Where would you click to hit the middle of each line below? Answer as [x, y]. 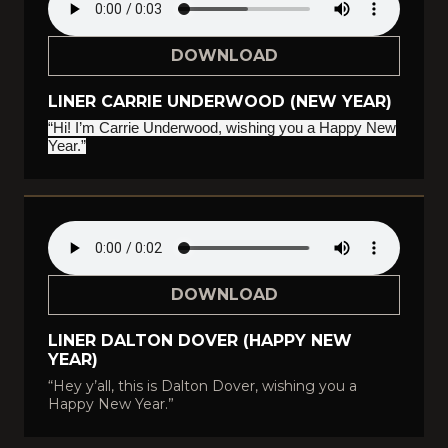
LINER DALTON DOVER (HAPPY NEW [200, 340]
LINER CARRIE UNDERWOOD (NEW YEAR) [220, 101]
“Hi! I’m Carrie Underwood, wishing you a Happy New [222, 128]
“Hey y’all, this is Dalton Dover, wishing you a [202, 386]
